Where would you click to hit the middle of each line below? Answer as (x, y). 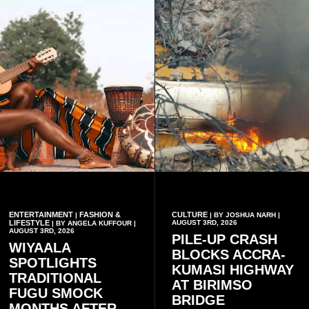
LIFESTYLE (29, 222)
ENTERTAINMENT (41, 214)
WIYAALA (40, 247)
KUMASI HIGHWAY (232, 269)
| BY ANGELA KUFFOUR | (93, 223)
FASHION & (100, 214)
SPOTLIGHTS (53, 262)
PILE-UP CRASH (224, 239)
